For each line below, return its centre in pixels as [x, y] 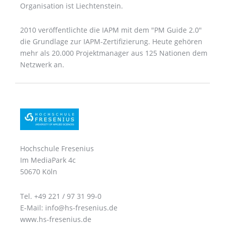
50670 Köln [39, 172]
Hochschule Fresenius [57, 149]
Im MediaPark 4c [48, 160]
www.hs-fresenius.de [56, 219]
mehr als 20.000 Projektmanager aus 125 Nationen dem [114, 53]
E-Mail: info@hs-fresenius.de [69, 207]
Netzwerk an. [42, 65]
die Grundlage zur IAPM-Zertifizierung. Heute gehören [111, 41]
